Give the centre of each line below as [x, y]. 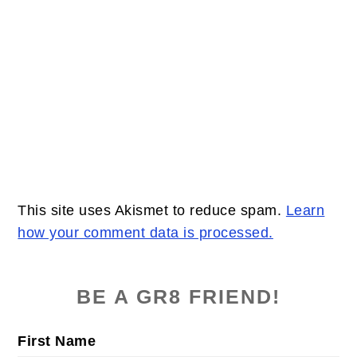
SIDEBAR [77, 296]
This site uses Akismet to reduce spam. [152, 210]
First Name [57, 341]
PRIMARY [78, 268]
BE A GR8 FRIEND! [178, 296]
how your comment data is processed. [145, 232]
